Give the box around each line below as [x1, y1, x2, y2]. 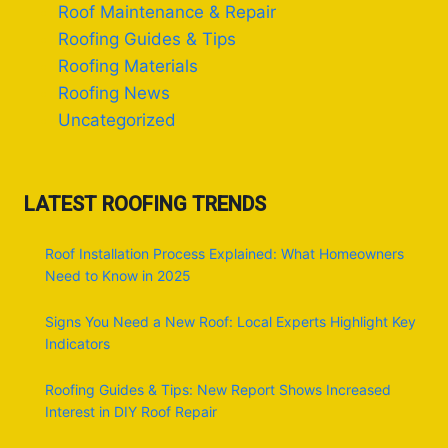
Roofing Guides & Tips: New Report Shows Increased [45, 381, 391, 398]
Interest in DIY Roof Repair [45, 403, 217, 420]
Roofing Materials [58, 55, 198, 76]
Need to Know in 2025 [45, 267, 191, 284]
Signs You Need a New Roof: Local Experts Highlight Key [45, 313, 416, 330]
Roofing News [58, 82, 170, 103]
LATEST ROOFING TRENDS [24, 192, 266, 216]
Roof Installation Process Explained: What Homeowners [45, 245, 404, 262]
